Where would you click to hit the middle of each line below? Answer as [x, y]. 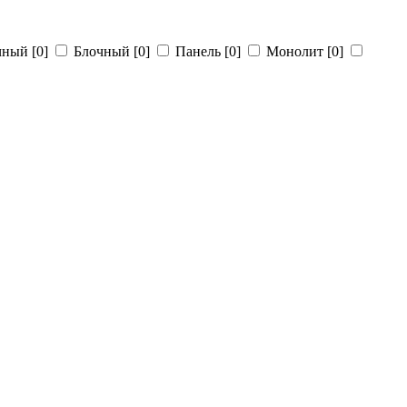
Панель [200, 51]
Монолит [297, 51]
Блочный [104, 51]
